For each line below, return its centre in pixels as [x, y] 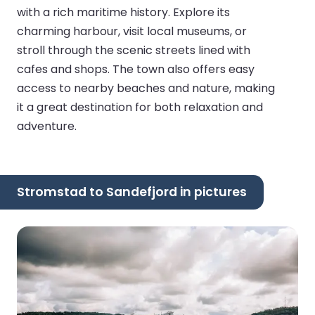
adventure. [47, 126]
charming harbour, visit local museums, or [132, 31]
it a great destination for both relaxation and [140, 107]
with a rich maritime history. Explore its [123, 12]
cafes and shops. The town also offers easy [136, 69]
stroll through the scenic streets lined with [134, 50]
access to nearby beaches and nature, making [146, 88]
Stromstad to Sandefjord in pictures [132, 192]
